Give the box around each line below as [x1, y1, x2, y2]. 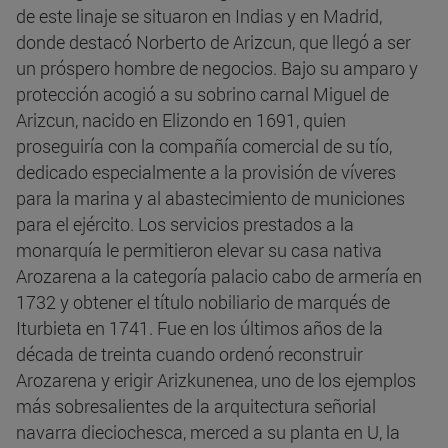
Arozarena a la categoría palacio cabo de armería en [16, 264, 422, 289]
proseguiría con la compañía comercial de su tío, [16, 134, 392, 159]
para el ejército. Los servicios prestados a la [16, 212, 354, 237]
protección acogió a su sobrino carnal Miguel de [16, 82, 389, 107]
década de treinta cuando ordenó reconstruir [16, 342, 363, 367]
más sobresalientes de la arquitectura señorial [16, 394, 376, 419]
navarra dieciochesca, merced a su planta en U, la [16, 420, 400, 445]
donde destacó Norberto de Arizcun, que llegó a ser [16, 30, 411, 55]
